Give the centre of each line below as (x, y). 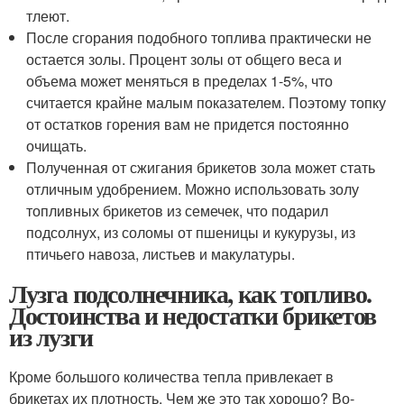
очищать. (57, 146)
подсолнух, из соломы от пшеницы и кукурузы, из (191, 233)
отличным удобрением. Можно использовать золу (193, 189)
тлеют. (48, 16)
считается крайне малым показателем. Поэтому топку (207, 103)
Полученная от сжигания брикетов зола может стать (201, 168)
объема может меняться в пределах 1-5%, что (180, 81)
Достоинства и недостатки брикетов (193, 316)
